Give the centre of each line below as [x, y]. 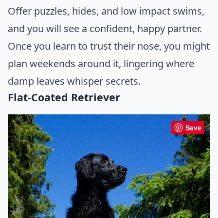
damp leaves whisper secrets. [74, 81]
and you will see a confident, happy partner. [105, 29]
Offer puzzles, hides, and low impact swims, [106, 11]
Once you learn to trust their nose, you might [109, 46]
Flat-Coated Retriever [64, 97]
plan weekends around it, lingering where [101, 64]
